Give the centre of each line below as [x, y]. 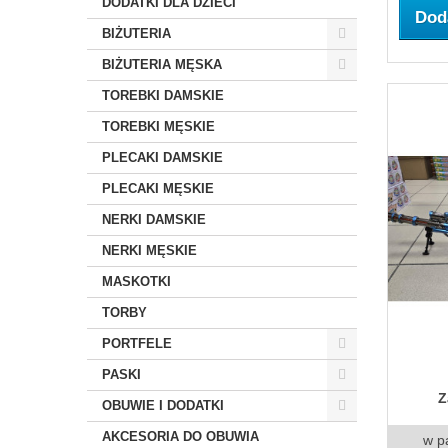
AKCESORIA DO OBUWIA [180, 436]
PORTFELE [137, 343]
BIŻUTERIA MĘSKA [162, 64]
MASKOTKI [136, 281]
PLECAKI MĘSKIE [158, 188]
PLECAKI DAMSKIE [162, 157]
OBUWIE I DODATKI [163, 405]
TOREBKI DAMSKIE [163, 95]
